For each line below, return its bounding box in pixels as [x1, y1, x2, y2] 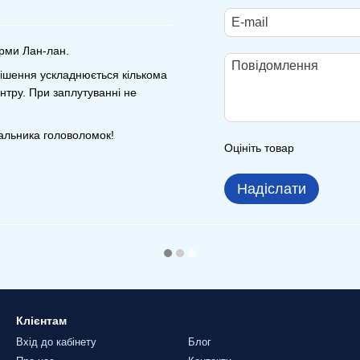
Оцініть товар [224, 141, 294, 154]
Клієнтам [16, 314, 67, 327]
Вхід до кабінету [16, 336, 96, 348]
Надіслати [237, 181, 306, 197]
